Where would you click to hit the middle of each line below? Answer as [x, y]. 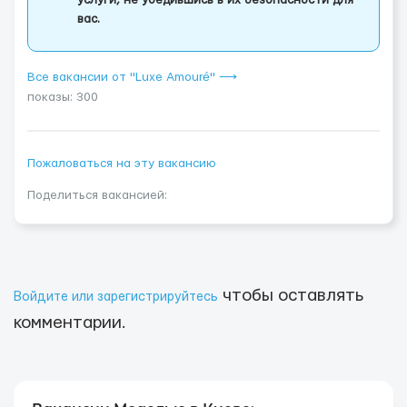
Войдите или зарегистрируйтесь [116, 297]
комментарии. [70, 323]
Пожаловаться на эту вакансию [122, 164]
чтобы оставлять [291, 296]
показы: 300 [63, 97]
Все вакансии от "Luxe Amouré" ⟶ [132, 77]
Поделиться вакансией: [97, 195]
